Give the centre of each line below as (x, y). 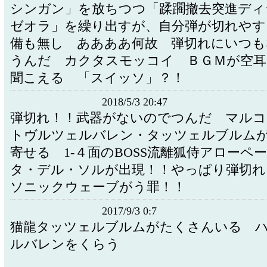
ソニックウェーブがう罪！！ (98, 187)
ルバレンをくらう (65, 244)
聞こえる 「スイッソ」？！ (97, 78)
